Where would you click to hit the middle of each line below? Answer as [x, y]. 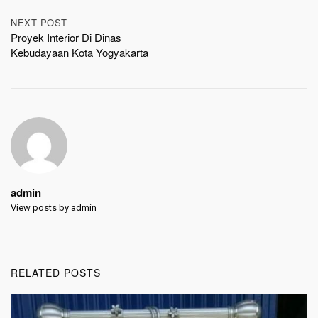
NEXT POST [39, 23]
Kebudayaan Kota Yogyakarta [79, 53]
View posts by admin [54, 208]
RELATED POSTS [56, 273]
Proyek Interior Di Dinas [66, 38]
